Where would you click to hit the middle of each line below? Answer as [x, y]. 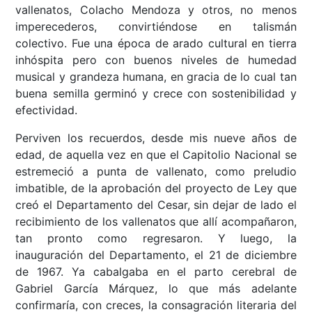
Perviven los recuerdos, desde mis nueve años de [156, 138]
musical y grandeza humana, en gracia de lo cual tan [156, 77]
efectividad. [47, 110]
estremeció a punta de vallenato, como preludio [156, 172]
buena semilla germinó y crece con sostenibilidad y [156, 94]
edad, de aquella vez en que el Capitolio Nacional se [156, 155]
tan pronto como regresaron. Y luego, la [156, 239]
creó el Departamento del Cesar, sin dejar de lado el [156, 205]
